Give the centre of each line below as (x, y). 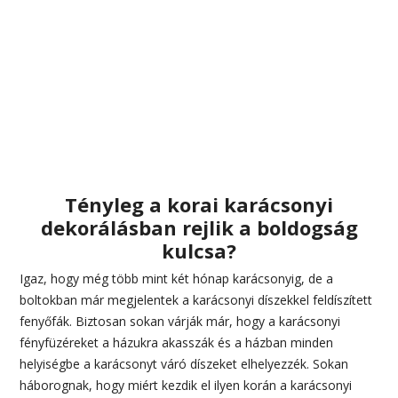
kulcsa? (199, 250)
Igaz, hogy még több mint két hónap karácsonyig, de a (177, 278)
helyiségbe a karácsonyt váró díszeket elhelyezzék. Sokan (184, 363)
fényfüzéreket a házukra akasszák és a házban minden (177, 342)
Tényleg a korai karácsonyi (199, 204)
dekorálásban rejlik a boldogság (199, 227)
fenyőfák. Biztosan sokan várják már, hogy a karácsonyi (180, 321)
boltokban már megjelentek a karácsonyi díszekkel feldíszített (196, 299)
